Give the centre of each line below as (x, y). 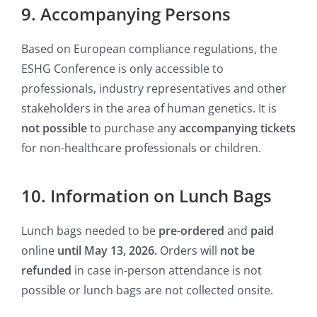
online (38, 251)
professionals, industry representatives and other (154, 89)
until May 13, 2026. (106, 251)
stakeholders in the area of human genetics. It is (149, 109)
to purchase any (133, 128)
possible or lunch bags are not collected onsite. (147, 290)
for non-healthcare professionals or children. (141, 148)
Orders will (189, 251)
